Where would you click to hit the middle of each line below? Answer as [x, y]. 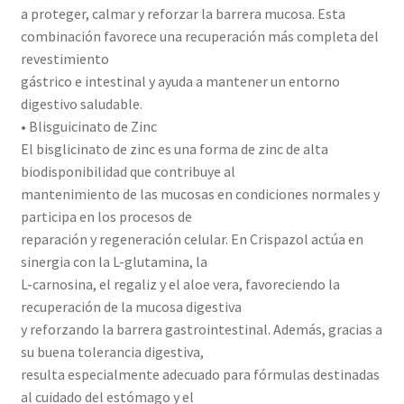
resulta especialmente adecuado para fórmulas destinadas [200, 374]
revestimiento [64, 58]
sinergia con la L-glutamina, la [114, 261]
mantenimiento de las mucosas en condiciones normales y [200, 193]
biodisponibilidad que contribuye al [128, 171]
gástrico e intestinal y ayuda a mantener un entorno [180, 81]
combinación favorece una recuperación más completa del [199, 36]
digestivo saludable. [81, 103]
